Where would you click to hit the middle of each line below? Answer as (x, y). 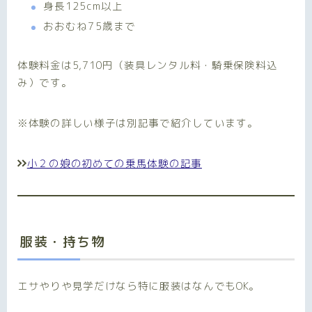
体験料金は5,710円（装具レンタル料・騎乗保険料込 (148, 65)
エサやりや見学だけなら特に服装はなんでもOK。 (139, 286)
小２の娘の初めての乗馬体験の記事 (114, 164)
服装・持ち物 (62, 242)
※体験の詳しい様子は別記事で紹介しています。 (138, 123)
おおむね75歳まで (89, 26)
